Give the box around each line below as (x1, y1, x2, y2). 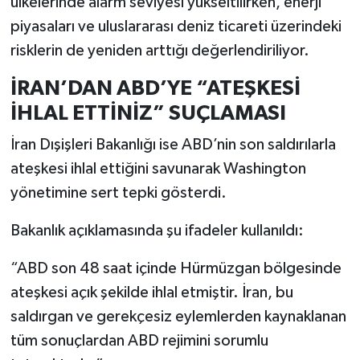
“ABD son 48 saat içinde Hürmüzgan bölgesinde (10, 260, 342, 277)
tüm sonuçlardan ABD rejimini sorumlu (10, 333, 268, 350)
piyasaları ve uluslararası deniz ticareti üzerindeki (10, 18, 342, 35)
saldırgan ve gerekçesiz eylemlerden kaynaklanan (10, 309, 346, 325)
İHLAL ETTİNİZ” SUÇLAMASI (10, 102, 286, 124)
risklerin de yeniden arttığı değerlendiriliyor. (10, 42, 309, 59)
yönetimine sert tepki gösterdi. (10, 185, 227, 202)
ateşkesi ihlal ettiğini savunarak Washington (10, 161, 306, 178)
